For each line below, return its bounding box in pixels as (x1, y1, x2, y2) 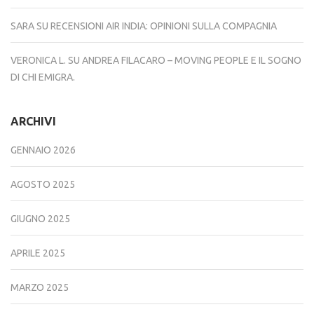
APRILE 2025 (11, 247, 65, 259)
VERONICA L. (11, 54, 66, 66)
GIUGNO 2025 (11, 212, 70, 224)
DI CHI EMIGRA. (11, 71, 75, 83)
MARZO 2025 (11, 281, 69, 293)
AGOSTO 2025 (11, 178, 75, 190)
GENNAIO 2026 (11, 144, 76, 156)
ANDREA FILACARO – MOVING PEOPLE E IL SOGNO (82, 54, 301, 66)
